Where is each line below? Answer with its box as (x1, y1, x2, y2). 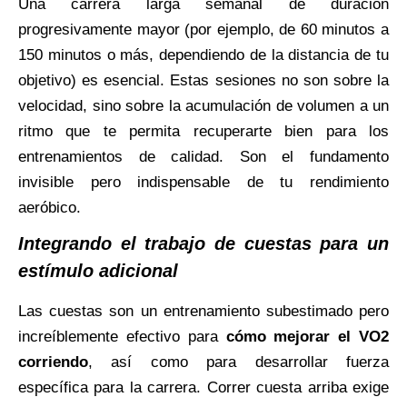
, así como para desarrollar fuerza (88, 352, 389, 371)
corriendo (18, 352, 88, 371)
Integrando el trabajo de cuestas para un (18, 233, 389, 253)
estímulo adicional (18, 260, 178, 281)
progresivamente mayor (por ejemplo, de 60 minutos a (18, 20, 389, 38)
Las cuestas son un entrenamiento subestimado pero (18, 302, 389, 320)
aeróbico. (18, 198, 81, 216)
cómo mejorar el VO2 (225, 327, 389, 345)
